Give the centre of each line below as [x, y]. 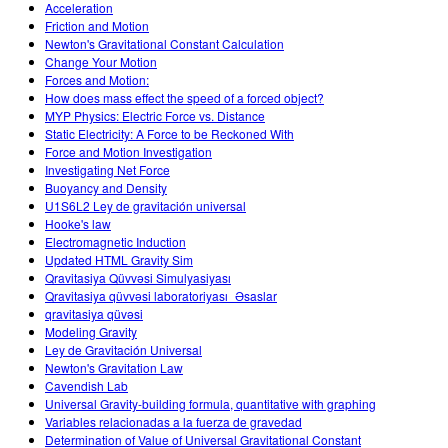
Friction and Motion [97, 26]
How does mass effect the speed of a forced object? [184, 98]
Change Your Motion [101, 62]
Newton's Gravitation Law [114, 368]
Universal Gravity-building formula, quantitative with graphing [210, 404]
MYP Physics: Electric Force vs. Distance [155, 116]
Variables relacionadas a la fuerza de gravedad [173, 422]
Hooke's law [78, 224]
